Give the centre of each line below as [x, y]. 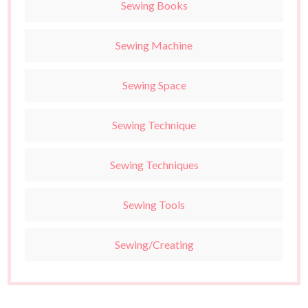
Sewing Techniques [154, 164]
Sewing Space [154, 85]
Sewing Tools [154, 204]
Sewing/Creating [154, 244]
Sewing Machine [154, 45]
